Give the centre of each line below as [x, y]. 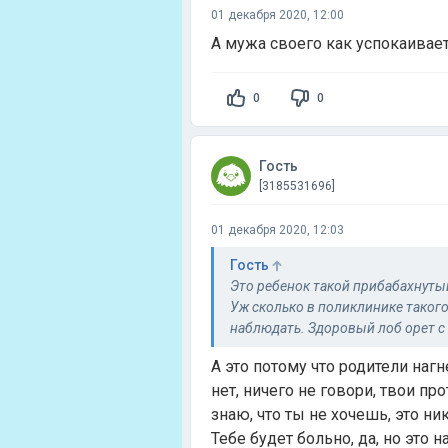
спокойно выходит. [293, 349]
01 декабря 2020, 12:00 [277, 15]
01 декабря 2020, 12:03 [277, 230]
